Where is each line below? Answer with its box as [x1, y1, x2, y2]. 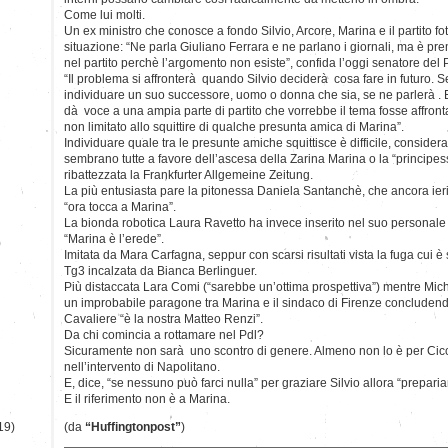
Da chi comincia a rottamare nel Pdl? [64, 327, 264, 342]
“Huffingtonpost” [85, 419, 181, 434]
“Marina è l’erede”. [64, 231, 164, 246]
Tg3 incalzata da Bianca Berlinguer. [64, 263, 257, 278]
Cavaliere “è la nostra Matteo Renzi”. [64, 311, 263, 326]
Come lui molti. [64, 7, 145, 22]
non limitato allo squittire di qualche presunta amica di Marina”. [64, 119, 404, 134]
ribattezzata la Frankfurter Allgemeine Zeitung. [64, 167, 313, 182]
